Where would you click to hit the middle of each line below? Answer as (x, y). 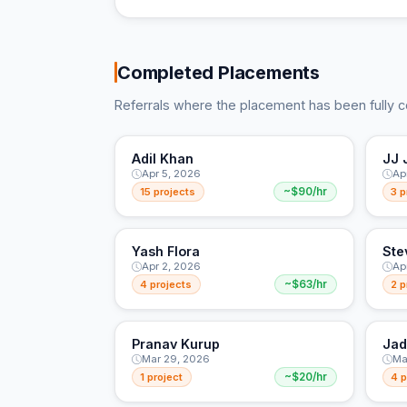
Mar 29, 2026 (175, 359)
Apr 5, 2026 (171, 174)
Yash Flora (165, 252)
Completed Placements (218, 72)
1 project (162, 377)
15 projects (168, 192)
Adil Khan (162, 159)
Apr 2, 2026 (171, 267)
